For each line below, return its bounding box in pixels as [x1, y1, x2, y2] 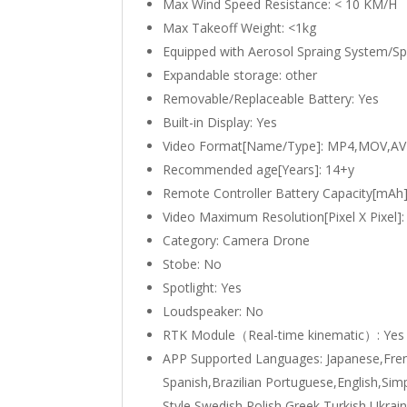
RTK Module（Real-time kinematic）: [163, 326, 384, 343]
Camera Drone [223, 232, 311, 249]
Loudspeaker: [163, 303, 246, 320]
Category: [163, 232, 223, 249]
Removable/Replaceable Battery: [163, 90, 359, 107]
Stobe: [163, 255, 204, 273]
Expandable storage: [163, 66, 286, 84]
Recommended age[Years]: [163, 161, 326, 178]
